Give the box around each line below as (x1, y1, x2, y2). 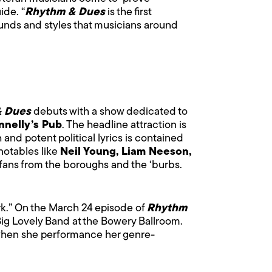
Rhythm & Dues (25, 6, 105, 18)
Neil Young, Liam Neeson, (60, 146, 191, 158)
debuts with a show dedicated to (31, 106, 188, 118)
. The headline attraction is (62, 119, 186, 131)
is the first (105, 6, 151, 18)
